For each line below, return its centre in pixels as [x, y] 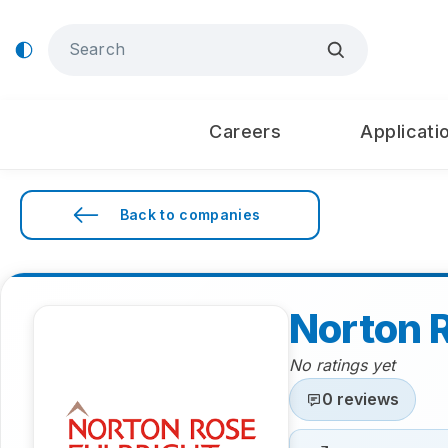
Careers [245, 131]
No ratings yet [342, 365]
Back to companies [190, 214]
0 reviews [360, 399]
